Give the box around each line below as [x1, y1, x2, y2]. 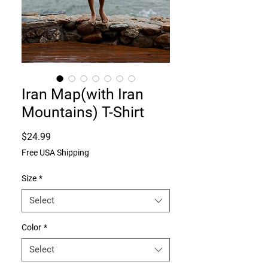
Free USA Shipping [22, 148, 89, 157]
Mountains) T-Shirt [22, 103, 144, 121]
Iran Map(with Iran [22, 86, 144, 103]
